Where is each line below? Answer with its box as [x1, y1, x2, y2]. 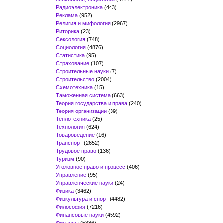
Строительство [56, 76, 94, 82]
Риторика [56, 28, 79, 34]
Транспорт [56, 139, 82, 146]
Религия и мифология [56, 20, 111, 26]
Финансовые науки [56, 211, 104, 218]
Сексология [56, 36, 85, 42]
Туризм [56, 155, 74, 162]
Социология [56, 44, 86, 50]
